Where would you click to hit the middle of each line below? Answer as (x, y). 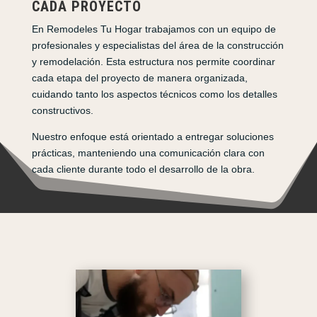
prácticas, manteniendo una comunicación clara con (148, 153)
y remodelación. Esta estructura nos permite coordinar (153, 62)
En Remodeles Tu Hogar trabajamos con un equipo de (154, 29)
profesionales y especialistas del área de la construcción (157, 46)
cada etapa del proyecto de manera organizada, (139, 78)
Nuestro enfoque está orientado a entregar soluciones (152, 137)
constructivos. (62, 111)
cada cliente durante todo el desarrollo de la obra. (143, 169)
